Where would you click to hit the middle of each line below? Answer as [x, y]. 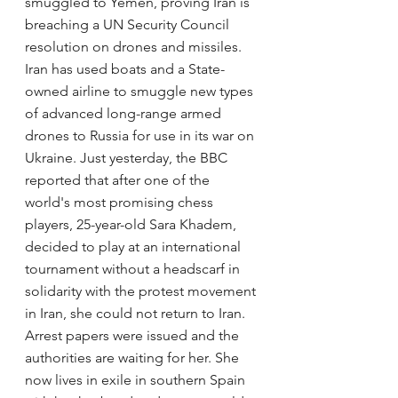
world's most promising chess [121, 202]
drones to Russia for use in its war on [141, 135]
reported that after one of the [119, 179]
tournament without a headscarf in [134, 268]
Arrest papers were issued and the [134, 335]
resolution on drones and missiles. [135, 46]
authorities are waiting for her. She [134, 357]
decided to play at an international [135, 246]
